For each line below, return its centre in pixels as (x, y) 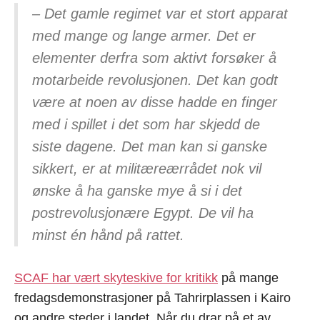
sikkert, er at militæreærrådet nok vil (146, 169)
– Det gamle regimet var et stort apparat (160, 14)
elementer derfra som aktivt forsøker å (154, 58)
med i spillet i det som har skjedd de (146, 125)
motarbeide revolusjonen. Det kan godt (155, 80)
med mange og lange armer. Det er (144, 36)
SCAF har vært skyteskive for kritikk (116, 277)
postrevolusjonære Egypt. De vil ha (142, 213)
